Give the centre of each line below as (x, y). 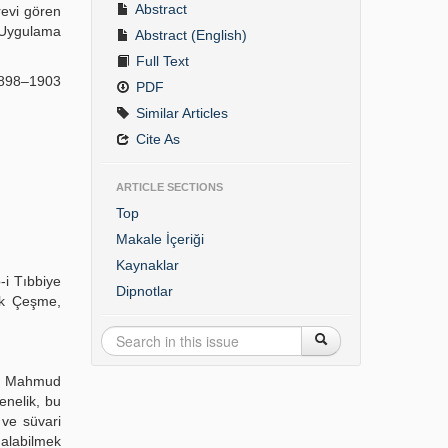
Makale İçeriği (159, 239)
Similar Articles (179, 113)
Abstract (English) (189, 35)
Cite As (155, 139)
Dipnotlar (144, 291)
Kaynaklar (147, 265)
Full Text (160, 61)
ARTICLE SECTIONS (169, 187)
